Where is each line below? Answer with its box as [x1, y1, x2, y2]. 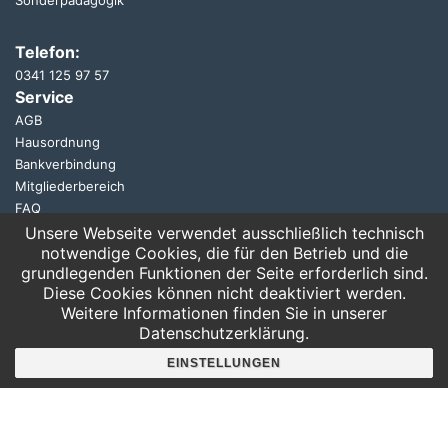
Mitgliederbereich [15, 177, 125, 194]
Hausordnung [15, 133, 100, 150]
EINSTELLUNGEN [167, 356, 281, 370]
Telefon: [15, 41, 80, 62]
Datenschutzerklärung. [139, 323, 309, 343]
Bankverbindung [15, 155, 116, 172]
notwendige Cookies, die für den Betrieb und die [40, 243, 408, 263]
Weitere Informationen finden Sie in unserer [61, 303, 387, 323]
